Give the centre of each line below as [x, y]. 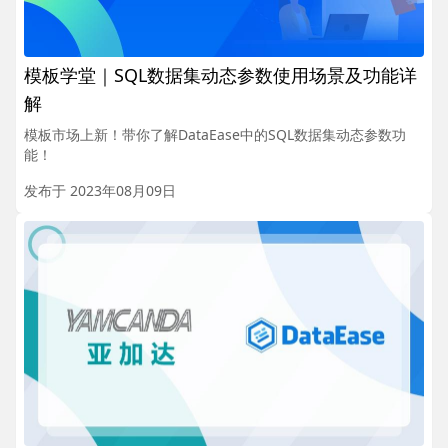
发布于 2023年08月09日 [100, 190]
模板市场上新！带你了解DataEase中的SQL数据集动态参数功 [215, 134]
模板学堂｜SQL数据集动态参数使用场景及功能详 [220, 74]
